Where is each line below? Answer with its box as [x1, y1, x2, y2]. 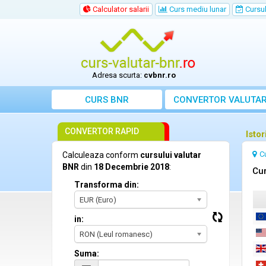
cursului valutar [140, 150, 201, 160]
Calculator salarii [91, 5, 149, 14]
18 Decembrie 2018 [94, 162, 169, 172]
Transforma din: [74, 180, 139, 189]
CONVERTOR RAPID [65, 126, 139, 136]
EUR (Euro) [80, 195, 116, 204]
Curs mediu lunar [167, 5, 226, 14]
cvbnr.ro [144, 71, 176, 80]
